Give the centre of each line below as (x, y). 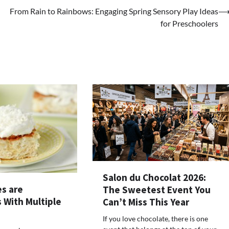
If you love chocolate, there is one (156, 219)
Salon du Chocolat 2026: (155, 178)
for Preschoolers (189, 23)
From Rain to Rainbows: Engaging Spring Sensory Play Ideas (114, 11)
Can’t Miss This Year (146, 202)
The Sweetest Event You (157, 190)
